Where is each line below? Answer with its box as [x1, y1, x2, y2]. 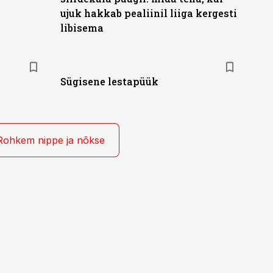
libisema [60, 21, 104, 34]
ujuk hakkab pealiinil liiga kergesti [60, 7, 237, 19]
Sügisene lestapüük [60, 75, 158, 88]
